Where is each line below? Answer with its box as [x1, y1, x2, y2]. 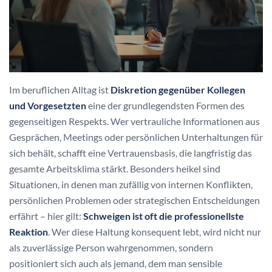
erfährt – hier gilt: [9, 209, 83, 222]
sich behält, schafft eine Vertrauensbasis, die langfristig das [9, 146, 252, 158]
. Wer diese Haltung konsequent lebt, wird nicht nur [48, 225, 261, 237]
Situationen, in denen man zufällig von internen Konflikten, [9, 178, 253, 190]
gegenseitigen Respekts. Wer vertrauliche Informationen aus [9, 115, 260, 127]
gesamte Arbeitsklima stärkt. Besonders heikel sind [9, 162, 220, 174]
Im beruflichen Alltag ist [9, 83, 110, 95]
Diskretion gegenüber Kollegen [110, 83, 245, 95]
